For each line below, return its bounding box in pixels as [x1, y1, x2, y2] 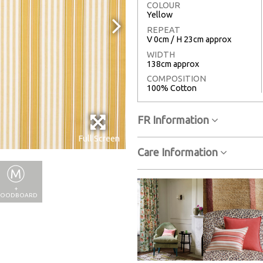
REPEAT [147, 25, 180, 35]
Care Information [137, 146, 220, 159]
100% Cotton [147, 83, 197, 93]
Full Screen [78, 134, 120, 144]
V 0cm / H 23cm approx [147, 35, 231, 45]
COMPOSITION [147, 74, 206, 84]
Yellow [147, 10, 173, 20]
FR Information [137, 114, 211, 126]
